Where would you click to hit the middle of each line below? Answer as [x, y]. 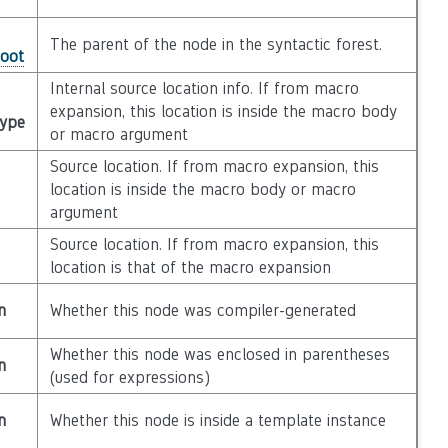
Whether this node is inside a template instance [217, 420]
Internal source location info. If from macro [204, 88]
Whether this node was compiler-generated [202, 310]
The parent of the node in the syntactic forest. [215, 44]
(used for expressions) [129, 377]
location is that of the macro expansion [190, 267]
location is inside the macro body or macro [202, 189]
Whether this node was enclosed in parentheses [219, 354]
